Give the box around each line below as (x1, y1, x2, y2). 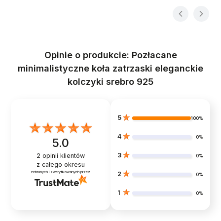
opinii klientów (40, 152, 85, 160)
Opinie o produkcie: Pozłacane (44, 49, 177, 60)
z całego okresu (36, 161, 85, 169)
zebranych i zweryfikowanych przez (31, 170, 91, 175)
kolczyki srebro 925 (68, 76, 153, 87)
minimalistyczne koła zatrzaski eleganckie (18, 63, 203, 74)
